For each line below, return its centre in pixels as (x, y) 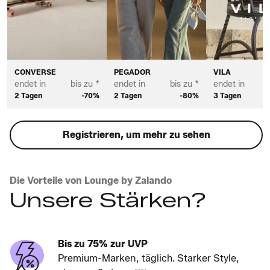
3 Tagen (227, 95)
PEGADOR (132, 72)
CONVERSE (35, 72)
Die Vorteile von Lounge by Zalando (91, 180)
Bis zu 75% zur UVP (103, 243)
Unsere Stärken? (108, 200)
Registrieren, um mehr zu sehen (136, 134)
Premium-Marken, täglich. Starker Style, (149, 258)
